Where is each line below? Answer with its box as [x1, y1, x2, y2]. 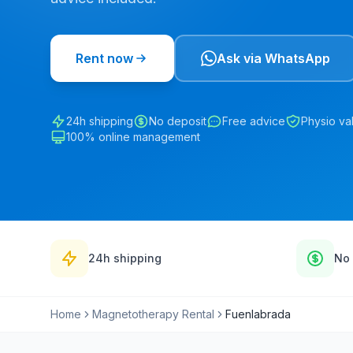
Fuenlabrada [225, 307, 291, 321]
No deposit [149, 114, 206, 128]
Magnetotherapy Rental [92, 307, 214, 321]
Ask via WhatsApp [217, 50, 330, 66]
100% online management [66, 130, 200, 143]
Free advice [222, 114, 285, 128]
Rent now [76, 50, 133, 66]
